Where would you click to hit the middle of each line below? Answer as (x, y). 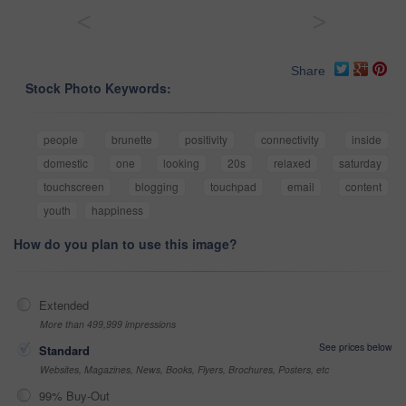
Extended (64, 305)
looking (181, 163)
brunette (131, 140)
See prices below (356, 347)
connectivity (290, 140)
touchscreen (74, 187)
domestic (66, 163)
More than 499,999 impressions (108, 324)
